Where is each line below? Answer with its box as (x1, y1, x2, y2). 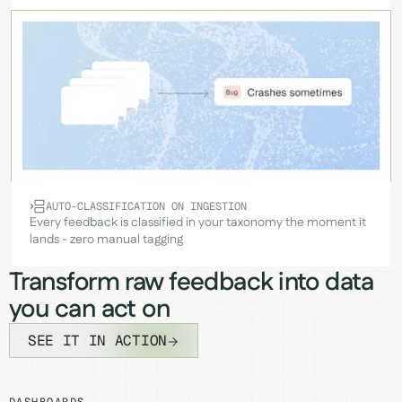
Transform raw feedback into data (9, 265, 374, 301)
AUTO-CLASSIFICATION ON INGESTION (46, 198, 247, 214)
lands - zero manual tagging (30, 231, 183, 249)
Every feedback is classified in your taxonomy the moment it (30, 214, 366, 232)
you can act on (9, 292, 170, 328)
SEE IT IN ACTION (28, 331, 167, 351)
